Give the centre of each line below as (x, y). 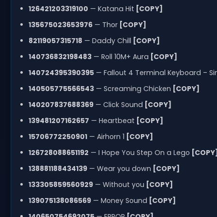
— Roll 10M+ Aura (120, 56)
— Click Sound (118, 104)
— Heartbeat (112, 120)
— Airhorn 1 (106, 136)
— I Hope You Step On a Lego (139, 152)
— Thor (105, 24)
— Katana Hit (111, 8)
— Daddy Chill (107, 40)
